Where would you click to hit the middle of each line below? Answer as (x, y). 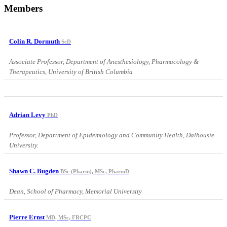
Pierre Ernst (28, 217)
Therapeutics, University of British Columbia (71, 72)
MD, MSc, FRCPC (69, 218)
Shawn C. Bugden (35, 171)
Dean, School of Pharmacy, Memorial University (75, 192)
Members (23, 9)
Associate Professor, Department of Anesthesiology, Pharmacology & (104, 62)
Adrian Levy (28, 115)
